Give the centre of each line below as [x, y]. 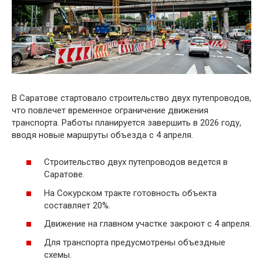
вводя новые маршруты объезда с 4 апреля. [102, 135]
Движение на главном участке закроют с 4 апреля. [148, 224]
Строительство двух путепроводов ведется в [136, 162]
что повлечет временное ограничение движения [110, 110]
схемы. [58, 254]
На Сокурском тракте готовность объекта [130, 193]
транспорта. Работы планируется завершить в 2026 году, [127, 122]
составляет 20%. [77, 205]
